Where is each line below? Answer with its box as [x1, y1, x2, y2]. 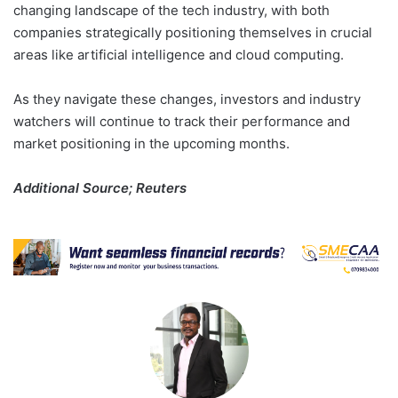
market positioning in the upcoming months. [13, 134, 290, 152]
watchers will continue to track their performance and [13, 112, 350, 130]
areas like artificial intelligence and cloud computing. [13, 45, 344, 63]
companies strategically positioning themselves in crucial [13, 23, 372, 41]
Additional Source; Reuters [13, 179, 187, 196]
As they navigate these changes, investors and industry [13, 90, 361, 107]
